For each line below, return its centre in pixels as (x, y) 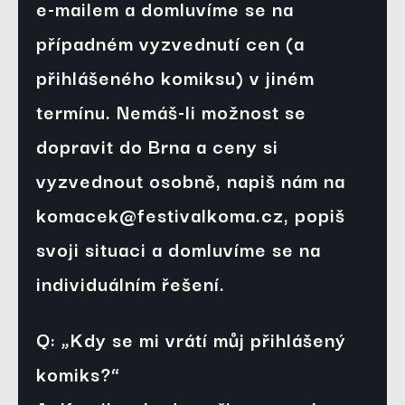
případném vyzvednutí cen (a (170, 43)
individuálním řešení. (131, 283)
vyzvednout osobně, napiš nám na (191, 180)
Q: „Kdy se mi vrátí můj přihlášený (191, 339)
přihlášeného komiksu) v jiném (175, 77)
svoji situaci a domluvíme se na (179, 249)
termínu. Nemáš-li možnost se (171, 112)
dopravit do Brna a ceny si (157, 146)
